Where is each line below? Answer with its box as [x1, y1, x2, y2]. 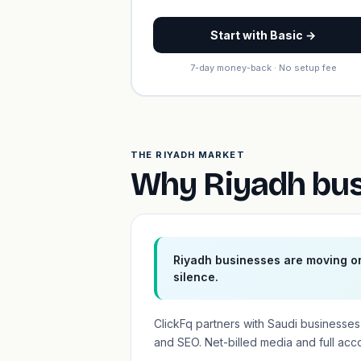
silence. [173, 270, 218, 284]
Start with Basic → [210, 27, 317, 42]
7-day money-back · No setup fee [189, 61, 337, 73]
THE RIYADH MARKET [131, 149, 245, 160]
